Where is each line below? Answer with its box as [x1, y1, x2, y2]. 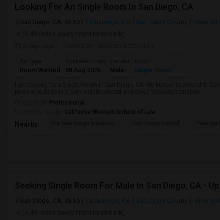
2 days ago [21, 42, 55, 50]
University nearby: [15, 109, 64, 115]
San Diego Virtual [132, 120, 179, 127]
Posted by [62, 42, 93, 50]
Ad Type [20, 58, 41, 65]
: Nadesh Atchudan [93, 42, 153, 50]
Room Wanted [20, 66, 60, 74]
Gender [110, 58, 130, 65]
